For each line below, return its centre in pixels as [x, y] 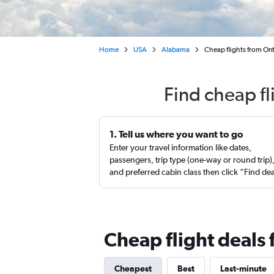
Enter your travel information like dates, [180, 147]
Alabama [176, 50]
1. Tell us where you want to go [176, 134]
